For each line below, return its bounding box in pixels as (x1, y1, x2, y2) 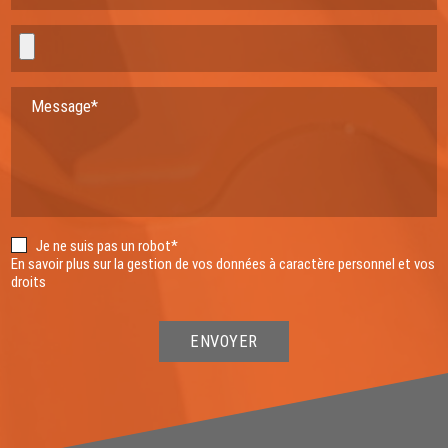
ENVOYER (190, 332, 258, 352)
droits (11, 273, 47, 292)
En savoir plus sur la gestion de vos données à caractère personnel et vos (11, 255, 436, 274)
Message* (31, 97, 99, 117)
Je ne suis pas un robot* (36, 237, 179, 256)
